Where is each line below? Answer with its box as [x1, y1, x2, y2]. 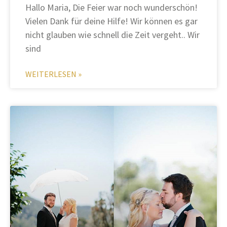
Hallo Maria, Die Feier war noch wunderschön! [25, 2, 198, 14]
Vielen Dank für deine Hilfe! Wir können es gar [25, 15, 198, 27]
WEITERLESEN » [25, 69, 82, 80]
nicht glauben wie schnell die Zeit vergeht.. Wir [25, 29, 200, 41]
